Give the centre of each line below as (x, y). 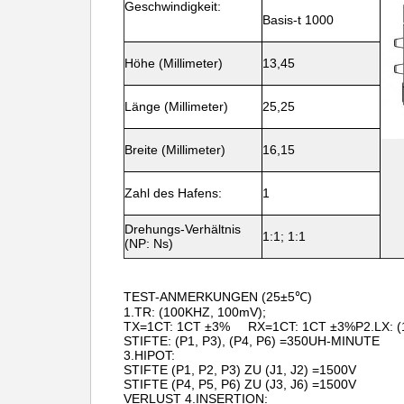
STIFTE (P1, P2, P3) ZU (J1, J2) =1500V (240, 370)
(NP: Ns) (149, 243)
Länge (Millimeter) (176, 106)
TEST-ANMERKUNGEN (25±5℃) (218, 297)
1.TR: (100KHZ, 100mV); (195, 312)
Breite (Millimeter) (175, 150)
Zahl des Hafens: (173, 193)
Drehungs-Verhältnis (183, 229)
